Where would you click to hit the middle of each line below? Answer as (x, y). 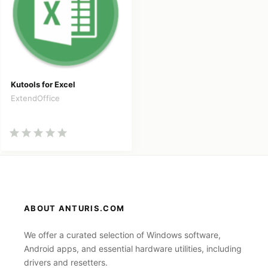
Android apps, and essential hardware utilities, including (133, 249)
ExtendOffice (35, 98)
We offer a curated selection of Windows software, (122, 235)
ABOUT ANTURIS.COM (74, 208)
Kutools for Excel (43, 84)
